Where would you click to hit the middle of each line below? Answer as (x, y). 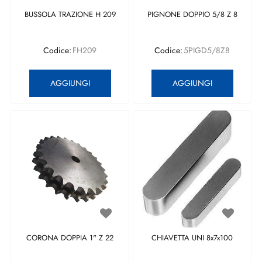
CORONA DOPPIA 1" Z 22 (70, 238)
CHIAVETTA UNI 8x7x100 (192, 238)
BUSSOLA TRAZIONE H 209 (70, 14)
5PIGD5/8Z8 (207, 50)
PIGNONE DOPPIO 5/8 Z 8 (192, 14)
